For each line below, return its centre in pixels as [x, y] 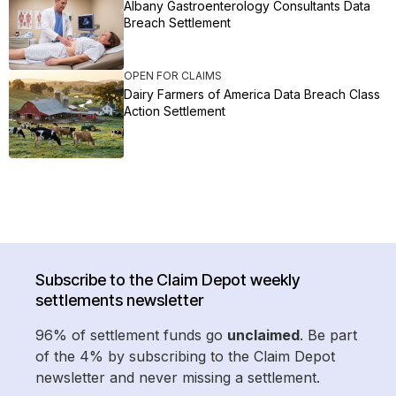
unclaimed [263, 335]
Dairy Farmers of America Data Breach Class [252, 95]
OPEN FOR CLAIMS [173, 76]
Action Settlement [175, 111]
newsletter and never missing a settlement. [178, 378]
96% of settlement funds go [131, 335]
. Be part [328, 335]
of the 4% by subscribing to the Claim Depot [185, 357]
